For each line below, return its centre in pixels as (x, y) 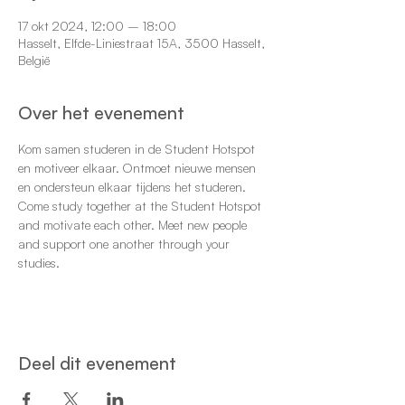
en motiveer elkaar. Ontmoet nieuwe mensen (139, 168)
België (34, 60)
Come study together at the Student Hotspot (141, 206)
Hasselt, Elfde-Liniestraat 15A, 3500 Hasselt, (141, 43)
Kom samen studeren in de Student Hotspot (138, 149)
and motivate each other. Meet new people (134, 225)
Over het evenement (101, 113)
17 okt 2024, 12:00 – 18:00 (97, 26)
